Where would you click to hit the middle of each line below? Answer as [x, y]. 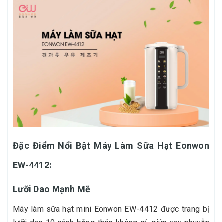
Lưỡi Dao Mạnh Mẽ [52, 189]
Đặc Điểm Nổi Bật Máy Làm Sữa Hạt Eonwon [111, 146]
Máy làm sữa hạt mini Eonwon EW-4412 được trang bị [111, 209]
